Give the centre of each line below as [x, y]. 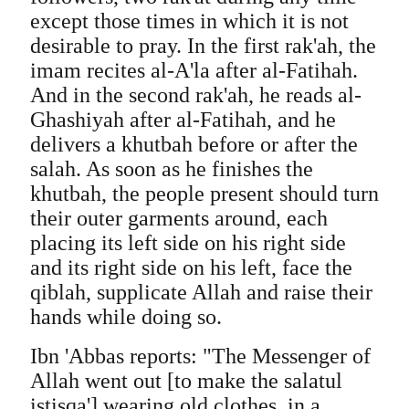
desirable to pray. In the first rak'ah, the [203, 46]
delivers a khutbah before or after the [194, 144]
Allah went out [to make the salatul [186, 381]
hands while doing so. [126, 317]
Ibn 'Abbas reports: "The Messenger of [200, 356]
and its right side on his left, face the [191, 267]
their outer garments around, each [178, 218]
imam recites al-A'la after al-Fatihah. [194, 70]
